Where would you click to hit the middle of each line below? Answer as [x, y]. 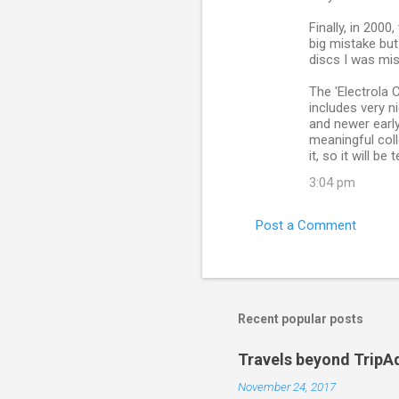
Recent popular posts [301, 319]
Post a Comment [306, 226]
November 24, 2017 [287, 387]
